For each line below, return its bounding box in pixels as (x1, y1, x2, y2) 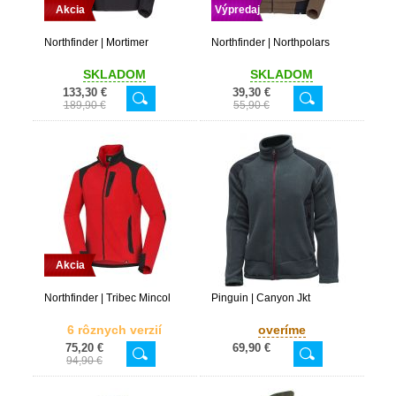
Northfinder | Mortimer (43, 36, 148, 49)
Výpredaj (214, 4, 260, 16)
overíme (257, 323, 306, 337)
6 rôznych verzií (67, 323, 162, 337)
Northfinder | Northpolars (210, 36, 330, 49)
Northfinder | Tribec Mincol (43, 292, 171, 304)
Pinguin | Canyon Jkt (210, 292, 310, 304)
